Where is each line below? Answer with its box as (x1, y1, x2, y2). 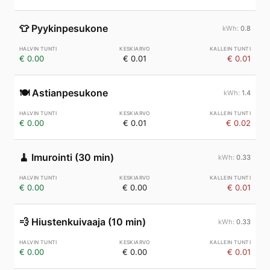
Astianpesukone (32, 87, 108, 99)
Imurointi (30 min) (31, 151, 114, 163)
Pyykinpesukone (31, 22, 108, 34)
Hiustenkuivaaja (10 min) (31, 216, 146, 228)
